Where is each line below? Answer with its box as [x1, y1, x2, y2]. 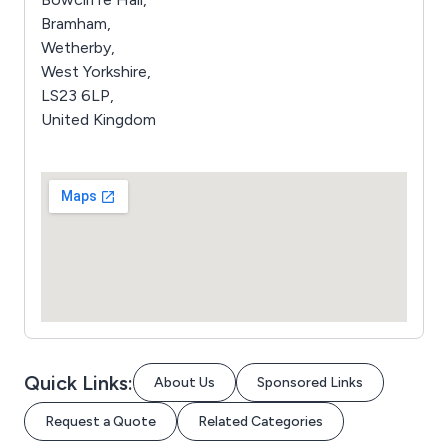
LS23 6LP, [41, 86, 114, 105]
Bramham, [41, 14, 111, 33]
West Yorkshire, [41, 62, 151, 81]
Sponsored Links [257, 374, 363, 391]
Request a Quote [45, 413, 156, 430]
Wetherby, [41, 38, 115, 57]
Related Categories [198, 413, 323, 430]
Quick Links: [24, 370, 133, 395]
